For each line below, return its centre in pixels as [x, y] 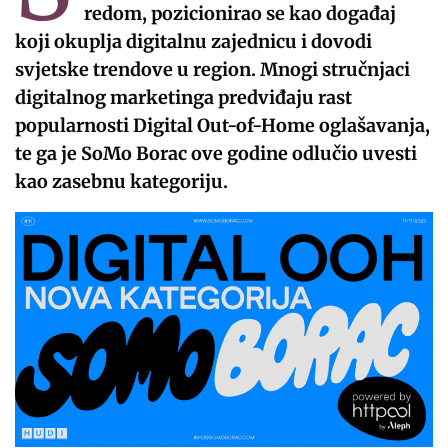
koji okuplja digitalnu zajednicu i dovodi [194, 42]
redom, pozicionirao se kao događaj [239, 14]
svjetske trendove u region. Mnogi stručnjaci [213, 70]
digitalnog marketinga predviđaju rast [184, 98]
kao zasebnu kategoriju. [122, 182]
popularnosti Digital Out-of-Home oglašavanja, [223, 126]
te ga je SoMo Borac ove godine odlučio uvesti [216, 154]
